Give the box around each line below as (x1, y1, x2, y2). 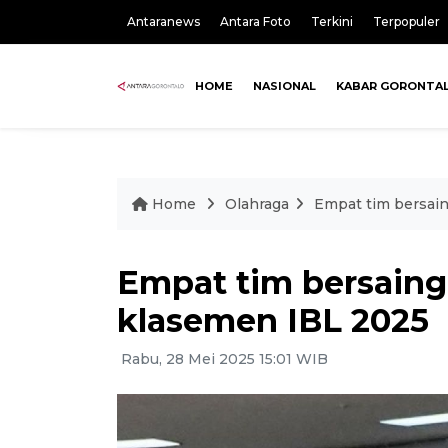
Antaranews (127, 14, 200, 29)
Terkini (311, 14, 353, 29)
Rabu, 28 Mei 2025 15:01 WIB (117, 350, 328, 368)
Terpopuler (373, 14, 440, 29)
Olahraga (225, 195, 289, 213)
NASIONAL (253, 79, 317, 93)
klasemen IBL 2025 (117, 301, 429, 340)
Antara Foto (220, 14, 291, 29)
